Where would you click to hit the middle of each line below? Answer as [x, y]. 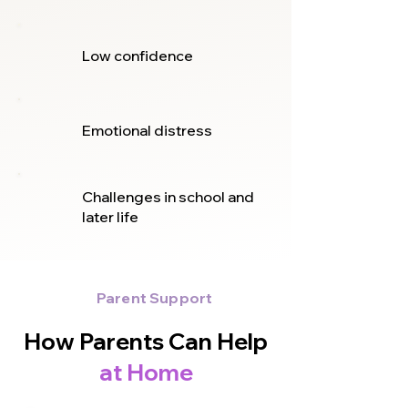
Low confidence [138, 56]
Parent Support [155, 298]
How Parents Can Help [146, 341]
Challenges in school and [168, 197]
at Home [146, 372]
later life [110, 217]
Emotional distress [147, 130]
